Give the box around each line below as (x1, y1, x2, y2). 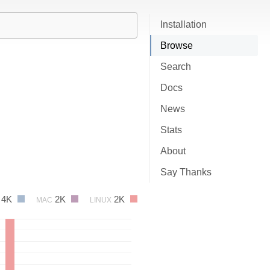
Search (160, 61, 191, 72)
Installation (160, 19, 207, 30)
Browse (160, 40, 193, 51)
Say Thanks (160, 167, 212, 177)
